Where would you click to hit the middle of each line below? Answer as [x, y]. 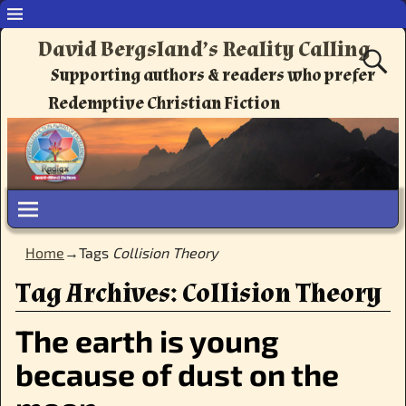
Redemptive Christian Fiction [164, 103]
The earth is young [147, 341]
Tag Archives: [98, 294]
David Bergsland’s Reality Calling [204, 50]
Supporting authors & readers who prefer [213, 75]
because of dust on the [177, 374]
